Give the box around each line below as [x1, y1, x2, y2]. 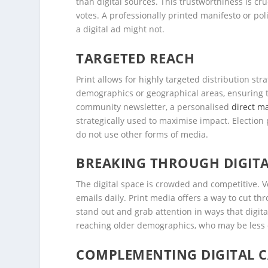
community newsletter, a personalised [76, 100, 232, 112]
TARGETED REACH [76, 48, 195, 67]
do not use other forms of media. [76, 128, 209, 140]
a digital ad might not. [76, 23, 165, 35]
